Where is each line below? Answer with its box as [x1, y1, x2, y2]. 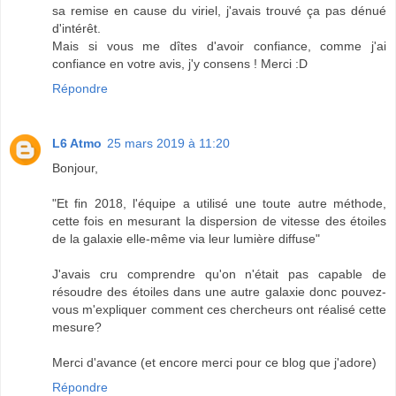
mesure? [52, 319, 102, 334]
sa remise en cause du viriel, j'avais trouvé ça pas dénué [52, 3, 386, 18]
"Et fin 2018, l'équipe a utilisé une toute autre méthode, [52, 195, 386, 210]
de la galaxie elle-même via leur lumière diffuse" [52, 231, 320, 246]
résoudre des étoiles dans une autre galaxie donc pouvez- [52, 284, 386, 299]
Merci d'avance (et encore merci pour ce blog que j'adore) [52, 354, 377, 369]
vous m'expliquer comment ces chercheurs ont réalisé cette [52, 301, 386, 316]
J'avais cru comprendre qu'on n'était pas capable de [52, 266, 386, 281]
